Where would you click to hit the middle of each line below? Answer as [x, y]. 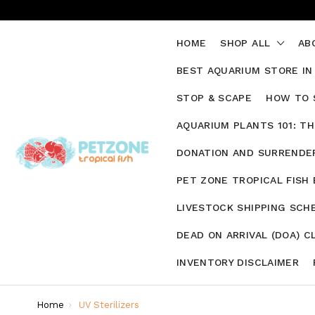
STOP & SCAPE [214, 98]
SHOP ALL [247, 43]
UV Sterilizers [109, 305]
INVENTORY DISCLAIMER [238, 262]
